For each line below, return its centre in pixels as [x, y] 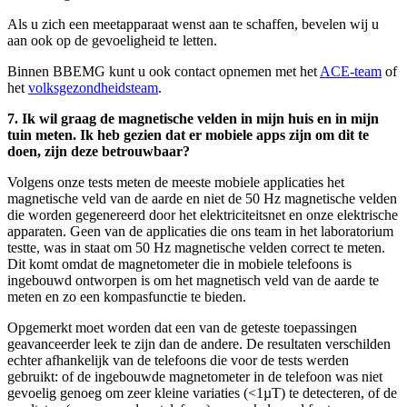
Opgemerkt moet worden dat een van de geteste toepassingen [182, 327]
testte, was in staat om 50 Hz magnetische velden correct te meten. [196, 247]
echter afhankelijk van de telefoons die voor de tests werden [178, 360]
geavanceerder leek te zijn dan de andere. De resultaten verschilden [199, 343]
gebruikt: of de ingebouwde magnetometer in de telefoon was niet [195, 376]
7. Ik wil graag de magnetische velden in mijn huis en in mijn [193, 118]
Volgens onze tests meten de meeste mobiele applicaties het [176, 182]
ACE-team [351, 71]
